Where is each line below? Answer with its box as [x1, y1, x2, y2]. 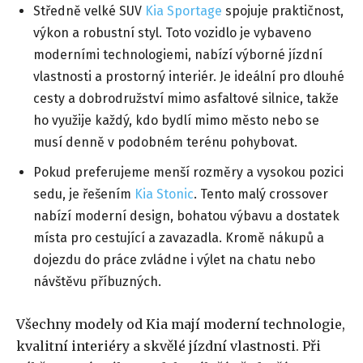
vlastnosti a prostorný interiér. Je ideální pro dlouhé [33, 69, 344, 85]
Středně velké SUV [33, 3, 145, 19]
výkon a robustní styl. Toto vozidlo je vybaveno [33, 25, 311, 41]
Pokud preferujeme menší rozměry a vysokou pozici [33, 164, 344, 181]
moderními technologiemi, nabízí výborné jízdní [33, 47, 322, 63]
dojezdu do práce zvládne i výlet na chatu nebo [33, 252, 315, 268]
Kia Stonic [135, 186, 194, 203]
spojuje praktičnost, [222, 3, 344, 19]
